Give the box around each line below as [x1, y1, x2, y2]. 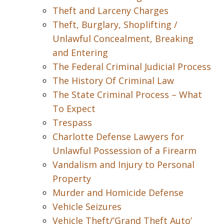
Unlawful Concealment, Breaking [52, 32, 193, 44]
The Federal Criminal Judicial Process [52, 60, 211, 72]
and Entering [52, 46, 108, 58]
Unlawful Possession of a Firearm [52, 144, 196, 156]
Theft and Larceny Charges [52, 4, 168, 16]
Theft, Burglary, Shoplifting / [52, 18, 177, 30]
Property [52, 172, 91, 184]
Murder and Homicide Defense [52, 186, 183, 198]
